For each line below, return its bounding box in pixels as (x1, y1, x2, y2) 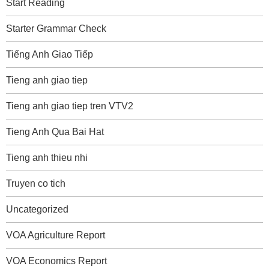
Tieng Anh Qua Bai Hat (6, 127, 104, 137)
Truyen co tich (6, 178, 65, 189)
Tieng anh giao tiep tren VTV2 (6, 101, 133, 111)
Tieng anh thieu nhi (6, 153, 88, 163)
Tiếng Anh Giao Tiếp (6, 49, 93, 59)
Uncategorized (6, 204, 68, 214)
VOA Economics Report (6, 256, 107, 266)
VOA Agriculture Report (6, 230, 105, 240)
